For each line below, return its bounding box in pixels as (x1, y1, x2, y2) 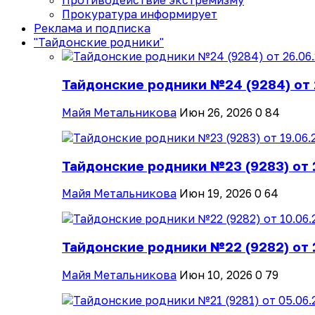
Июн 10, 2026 (179, 267, 252, 282)
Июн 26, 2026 (179, 105, 252, 120)
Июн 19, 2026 (179, 186, 252, 201)
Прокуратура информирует (62, 7, 217, 22)
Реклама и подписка (34, 21, 150, 36)
